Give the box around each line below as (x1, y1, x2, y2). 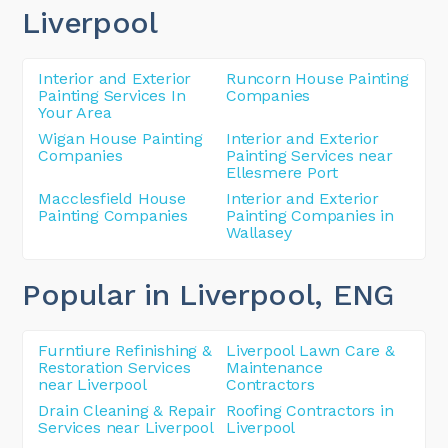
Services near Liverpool (38, 418, 214, 438)
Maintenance (226, 358, 323, 378)
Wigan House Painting (38, 129, 203, 149)
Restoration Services (38, 358, 191, 378)
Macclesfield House (38, 189, 186, 209)
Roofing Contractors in (226, 401, 394, 421)
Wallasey (226, 223, 292, 243)
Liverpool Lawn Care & (226, 341, 395, 361)
